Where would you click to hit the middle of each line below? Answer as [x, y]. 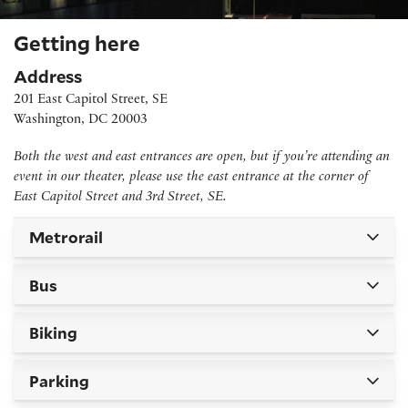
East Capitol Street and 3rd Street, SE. [120, 199]
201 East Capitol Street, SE [91, 100]
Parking [59, 381]
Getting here [77, 43]
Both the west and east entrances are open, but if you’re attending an [202, 158]
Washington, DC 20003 [81, 120]
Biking [53, 333]
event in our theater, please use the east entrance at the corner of [191, 178]
